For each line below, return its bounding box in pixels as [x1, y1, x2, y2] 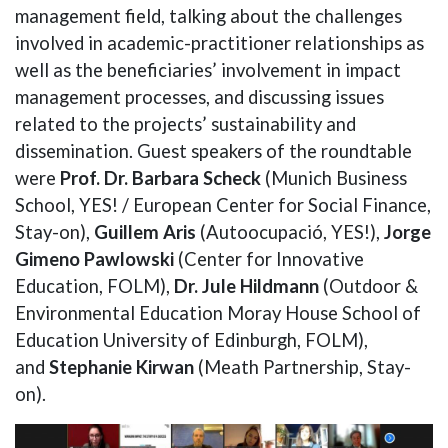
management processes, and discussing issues [15, 85, 384, 108]
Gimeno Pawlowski [15, 247, 174, 270]
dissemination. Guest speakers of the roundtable [15, 139, 412, 162]
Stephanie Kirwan [49, 355, 194, 378]
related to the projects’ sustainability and [15, 112, 356, 135]
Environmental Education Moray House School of [15, 301, 421, 324]
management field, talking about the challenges [15, 4, 402, 27]
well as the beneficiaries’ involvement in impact [15, 58, 401, 81]
